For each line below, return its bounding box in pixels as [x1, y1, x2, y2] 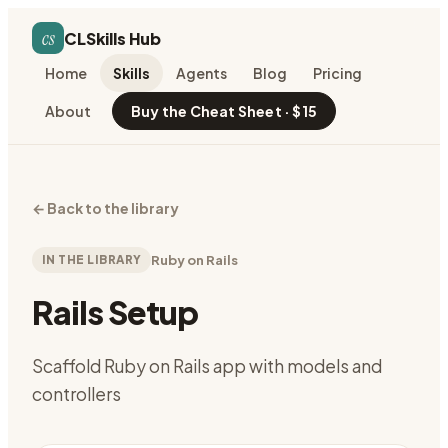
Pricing [313, 64, 362, 82]
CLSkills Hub [64, 27, 162, 49]
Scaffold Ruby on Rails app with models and [32, 355, 382, 377]
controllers [32, 383, 121, 405]
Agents [176, 64, 227, 82]
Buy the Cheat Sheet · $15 [131, 102, 317, 120]
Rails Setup [32, 292, 199, 332]
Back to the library [47, 199, 179, 217]
